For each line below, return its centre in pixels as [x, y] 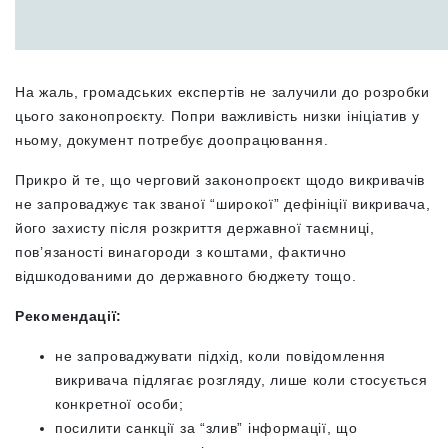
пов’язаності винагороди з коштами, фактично [181, 251]
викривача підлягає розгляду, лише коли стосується [241, 379]
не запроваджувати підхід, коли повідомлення [221, 355]
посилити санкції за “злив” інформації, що [206, 427]
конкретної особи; [119, 403]
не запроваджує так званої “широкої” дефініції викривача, [223, 203]
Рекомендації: [69, 315]
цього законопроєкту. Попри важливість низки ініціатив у [217, 115]
